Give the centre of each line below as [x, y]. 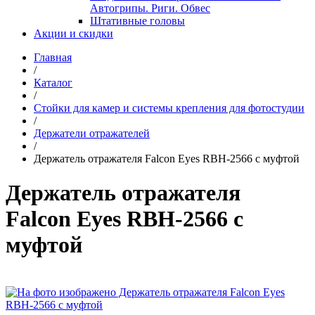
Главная [53, 57]
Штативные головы [137, 21]
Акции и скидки [73, 33]
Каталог [53, 83]
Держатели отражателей [92, 133]
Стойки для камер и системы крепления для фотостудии [169, 108]
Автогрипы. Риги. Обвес [150, 8]
